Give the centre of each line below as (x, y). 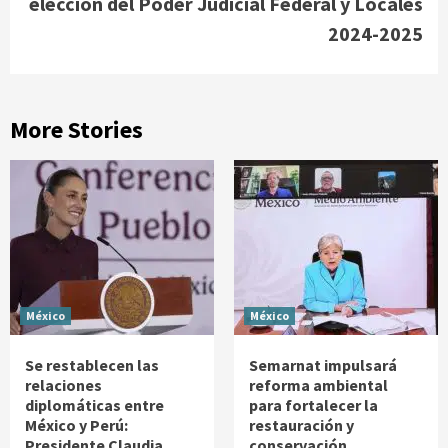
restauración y (301, 424)
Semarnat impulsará (323, 364)
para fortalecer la (313, 404)
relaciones (63, 384)
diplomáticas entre (94, 404)
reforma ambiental (318, 384)
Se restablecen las (92, 364)
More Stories (76, 129)
